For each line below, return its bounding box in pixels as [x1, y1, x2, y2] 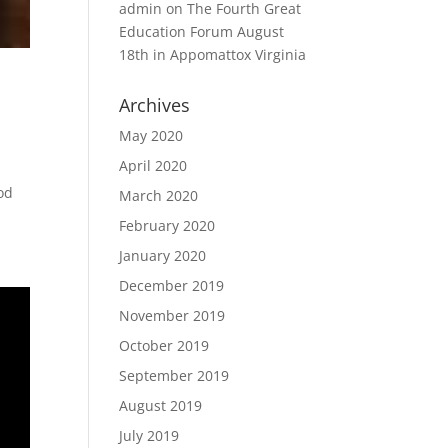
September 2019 [119, 366, 230, 385]
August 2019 [119, 396, 203, 415]
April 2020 [119, 156, 188, 175]
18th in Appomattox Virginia [119, 45, 307, 64]
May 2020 [119, 126, 184, 145]
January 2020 [119, 246, 207, 265]
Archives [119, 93, 191, 117]
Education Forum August [119, 22, 285, 41]
